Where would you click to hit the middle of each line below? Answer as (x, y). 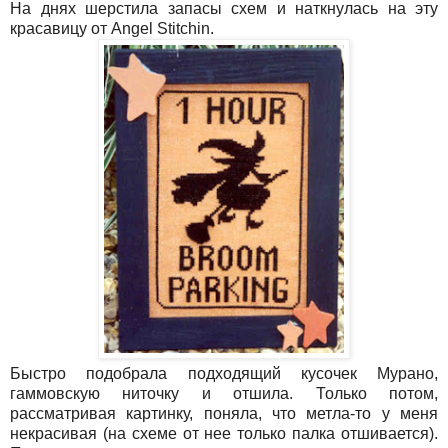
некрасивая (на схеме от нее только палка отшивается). (224, 433)
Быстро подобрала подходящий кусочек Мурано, (224, 373)
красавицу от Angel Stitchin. (114, 28)
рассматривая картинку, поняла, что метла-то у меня (224, 413)
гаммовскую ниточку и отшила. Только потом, (224, 393)
